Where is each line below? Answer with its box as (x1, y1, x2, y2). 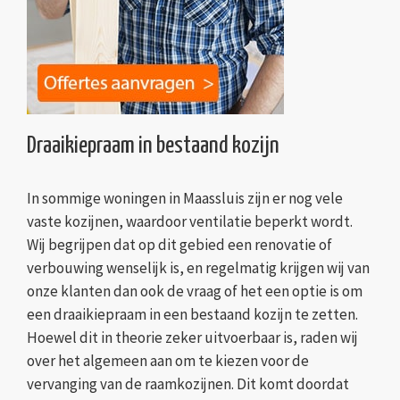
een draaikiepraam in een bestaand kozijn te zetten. (27, 304, 358, 325)
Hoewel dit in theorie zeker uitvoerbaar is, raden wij (27, 328, 358, 348)
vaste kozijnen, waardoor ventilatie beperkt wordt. (27, 212, 353, 232)
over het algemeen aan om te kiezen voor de (27, 351, 309, 371)
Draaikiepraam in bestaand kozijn (27, 133, 279, 158)
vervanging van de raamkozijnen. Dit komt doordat (27, 374, 349, 395)
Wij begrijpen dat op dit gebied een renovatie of (27, 235, 332, 255)
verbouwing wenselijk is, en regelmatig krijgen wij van (27, 258, 370, 279)
